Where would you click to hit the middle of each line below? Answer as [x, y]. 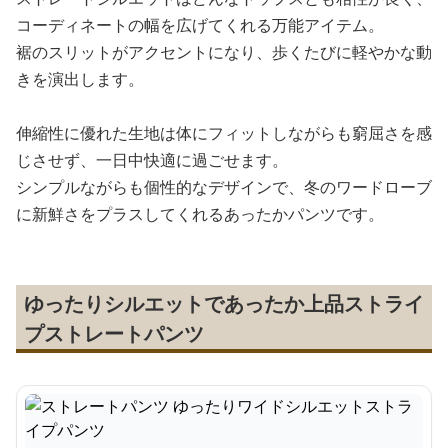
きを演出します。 [80, 79]
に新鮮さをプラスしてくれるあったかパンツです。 [200, 214]
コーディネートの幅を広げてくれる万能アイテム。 [200, 25]
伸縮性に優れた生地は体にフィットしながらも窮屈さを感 [224, 133]
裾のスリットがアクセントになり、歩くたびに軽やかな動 [224, 52]
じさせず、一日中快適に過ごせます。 [152, 160]
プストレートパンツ [114, 333]
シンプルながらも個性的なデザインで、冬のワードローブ [224, 187]
